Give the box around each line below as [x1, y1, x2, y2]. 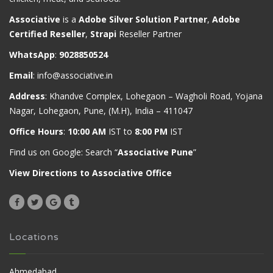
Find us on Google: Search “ [9, 146, 118, 158]
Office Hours [9, 125, 63, 137]
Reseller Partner [116, 27, 182, 40]
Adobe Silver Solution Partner [79, 13, 207, 25]
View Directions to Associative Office [9, 166, 172, 179]
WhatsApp [9, 48, 55, 60]
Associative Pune [118, 146, 193, 158]
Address [9, 90, 45, 102]
